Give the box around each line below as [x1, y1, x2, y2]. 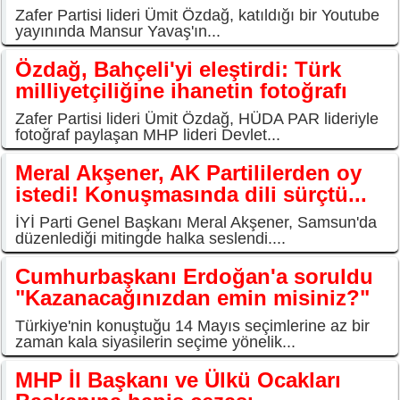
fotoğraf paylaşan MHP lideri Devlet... [15, 126, 280, 145]
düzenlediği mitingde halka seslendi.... [15, 229, 286, 248]
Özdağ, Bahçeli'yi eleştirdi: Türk [15, 57, 341, 82]
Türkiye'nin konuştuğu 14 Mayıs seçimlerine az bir [15, 317, 370, 336]
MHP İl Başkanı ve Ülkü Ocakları [15, 368, 341, 393]
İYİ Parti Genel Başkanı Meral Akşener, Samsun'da [15, 213, 377, 232]
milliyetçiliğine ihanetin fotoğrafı [15, 79, 347, 104]
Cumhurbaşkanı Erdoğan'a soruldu [15, 264, 373, 289]
